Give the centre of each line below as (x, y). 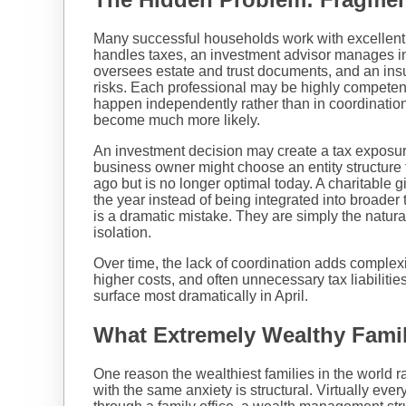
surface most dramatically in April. (203, 296)
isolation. (122, 233)
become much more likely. (177, 121)
